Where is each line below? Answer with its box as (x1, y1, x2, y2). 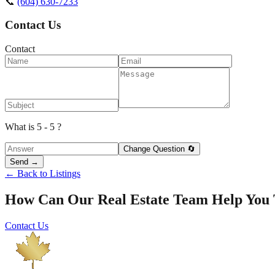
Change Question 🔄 (123, 144, 195, 154)
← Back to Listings (5, 168, 80, 179)
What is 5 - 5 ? (5, 122, 61, 133)
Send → (10, 157, 39, 167)
